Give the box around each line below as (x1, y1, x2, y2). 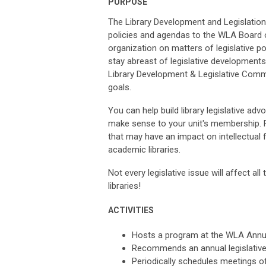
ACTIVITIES (108, 205, 154, 216)
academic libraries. (108, 144, 180, 156)
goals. (108, 82, 134, 93)
